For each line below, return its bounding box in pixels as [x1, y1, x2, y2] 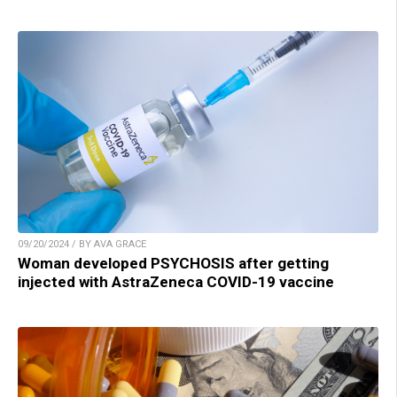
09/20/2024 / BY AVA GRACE [18, 238, 146, 251]
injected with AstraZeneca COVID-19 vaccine [18, 273, 334, 292]
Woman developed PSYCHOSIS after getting [18, 254, 329, 273]
